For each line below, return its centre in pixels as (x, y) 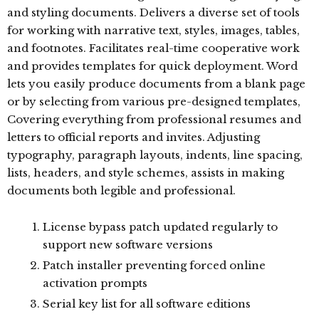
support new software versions (128, 245)
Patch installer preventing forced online (154, 265)
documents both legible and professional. (121, 190)
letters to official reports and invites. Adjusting (134, 137)
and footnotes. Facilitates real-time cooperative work (153, 48)
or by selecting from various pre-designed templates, (154, 101)
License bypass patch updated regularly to (160, 227)
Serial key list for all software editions (147, 304)
